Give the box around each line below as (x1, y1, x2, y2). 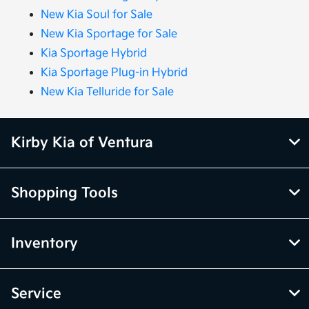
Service (11, 286, 61, 303)
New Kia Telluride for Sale (41, 86, 175, 99)
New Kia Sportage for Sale (41, 28, 178, 41)
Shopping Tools (11, 185, 118, 202)
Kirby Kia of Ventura (11, 134, 153, 152)
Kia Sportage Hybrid (41, 47, 148, 61)
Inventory (11, 235, 78, 252)
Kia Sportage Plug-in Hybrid (41, 66, 188, 80)
